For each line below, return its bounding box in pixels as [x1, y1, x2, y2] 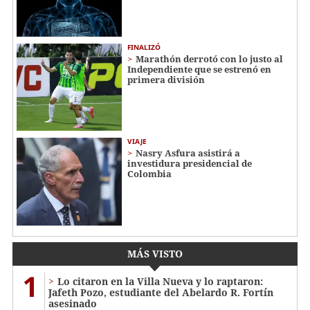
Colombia [127, 167, 172, 181]
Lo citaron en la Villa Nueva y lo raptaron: [57, 275, 263, 289]
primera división [127, 73, 205, 86]
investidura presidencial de [127, 157, 252, 170]
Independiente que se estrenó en [127, 62, 271, 75]
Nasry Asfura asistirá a [136, 147, 240, 160]
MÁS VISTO [127, 247, 183, 261]
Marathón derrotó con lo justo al [136, 52, 283, 65]
